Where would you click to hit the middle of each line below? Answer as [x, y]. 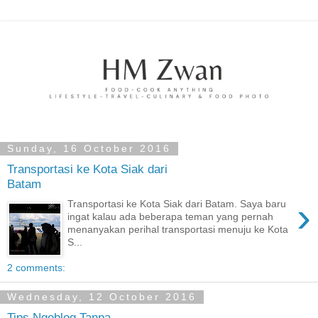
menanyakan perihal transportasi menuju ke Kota [178, 230]
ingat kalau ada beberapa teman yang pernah [171, 217]
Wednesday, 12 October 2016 [102, 297]
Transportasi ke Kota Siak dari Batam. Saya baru [177, 204]
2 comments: [36, 268]
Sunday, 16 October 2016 [89, 149]
